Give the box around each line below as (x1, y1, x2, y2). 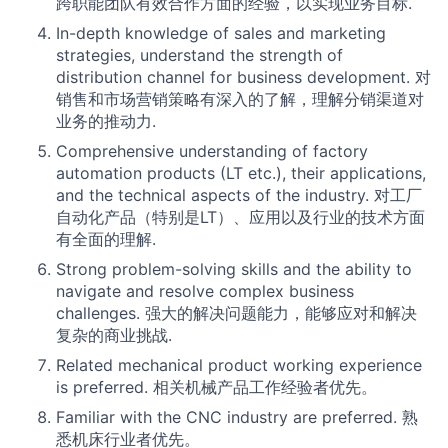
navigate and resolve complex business (56, 280, 354, 301)
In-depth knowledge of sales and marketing (56, 22, 386, 43)
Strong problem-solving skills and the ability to (56, 258, 412, 279)
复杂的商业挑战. (56, 324, 172, 345)
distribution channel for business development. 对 (56, 66, 431, 87)
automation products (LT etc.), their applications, (56, 162, 426, 183)
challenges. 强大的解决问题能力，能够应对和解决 (56, 302, 417, 323)
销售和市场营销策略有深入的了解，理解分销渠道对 (56, 88, 424, 109)
